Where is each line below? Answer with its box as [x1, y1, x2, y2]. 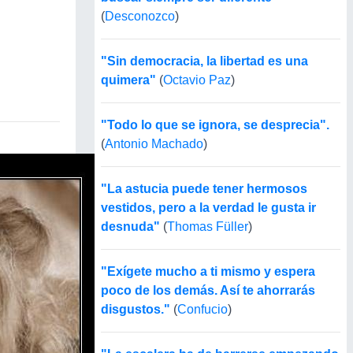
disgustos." [101, 303, 170, 317]
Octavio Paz [163, 73, 231, 87]
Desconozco [105, 9, 175, 24]
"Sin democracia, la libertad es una [101, 54, 308, 69]
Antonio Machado [105, 137, 203, 151]
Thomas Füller [167, 220, 248, 234]
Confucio [177, 303, 228, 317]
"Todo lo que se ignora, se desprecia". [101, 118, 329, 132]
